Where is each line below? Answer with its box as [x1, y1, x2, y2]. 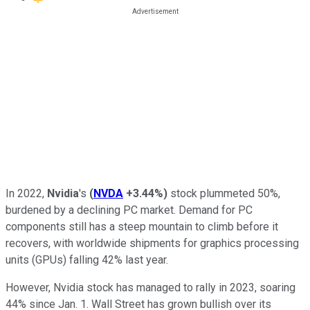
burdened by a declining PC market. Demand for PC [6, 203, 253, 217]
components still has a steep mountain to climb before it [6, 219, 278, 233]
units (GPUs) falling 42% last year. [6, 253, 168, 266]
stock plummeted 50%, [167, 186, 280, 200]
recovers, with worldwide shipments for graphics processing [6, 236, 299, 250]
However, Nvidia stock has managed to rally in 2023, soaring [6, 280, 295, 294]
